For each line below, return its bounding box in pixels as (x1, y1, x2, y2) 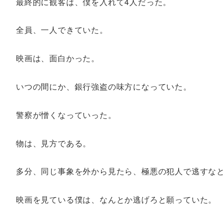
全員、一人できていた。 (16, 24, 108, 36)
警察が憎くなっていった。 (16, 109, 116, 120)
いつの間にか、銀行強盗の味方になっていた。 (16, 81, 192, 93)
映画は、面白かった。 (16, 52, 100, 64)
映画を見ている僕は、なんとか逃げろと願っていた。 (16, 194, 217, 206)
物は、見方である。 (16, 137, 92, 149)
